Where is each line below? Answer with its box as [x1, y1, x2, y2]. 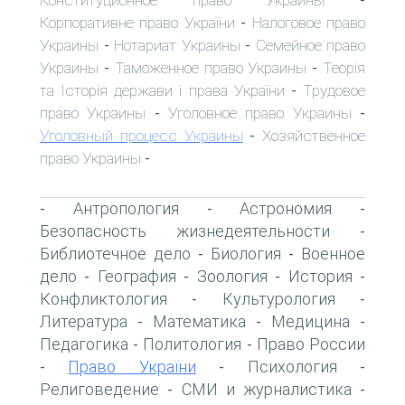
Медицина [271, 311, 350, 331]
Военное [301, 243, 365, 263]
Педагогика [40, 334, 128, 353]
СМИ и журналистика [181, 379, 352, 399]
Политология [143, 334, 242, 353]
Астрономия [240, 198, 333, 218]
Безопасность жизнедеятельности [40, 221, 330, 240]
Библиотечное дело [40, 243, 191, 263]
